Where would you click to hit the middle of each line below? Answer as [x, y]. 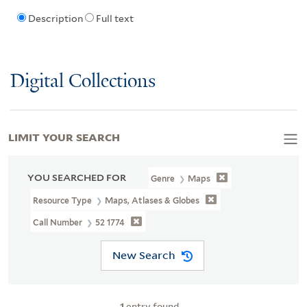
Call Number [59, 222]
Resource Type [64, 200]
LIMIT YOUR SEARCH [64, 136]
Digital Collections [83, 82]
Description [55, 19]
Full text [114, 19]
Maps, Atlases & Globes [152, 200]
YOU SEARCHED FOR [77, 177]
